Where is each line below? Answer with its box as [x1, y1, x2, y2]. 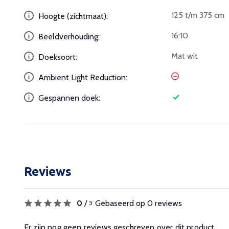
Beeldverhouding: [36, 32, 100, 41]
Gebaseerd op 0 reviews [95, 198, 182, 208]
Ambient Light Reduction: [36, 73, 127, 82]
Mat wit [171, 51, 198, 61]
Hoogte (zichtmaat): [36, 11, 108, 21]
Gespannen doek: [36, 93, 100, 103]
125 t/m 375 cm [171, 10, 224, 20]
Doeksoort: [36, 52, 77, 62]
